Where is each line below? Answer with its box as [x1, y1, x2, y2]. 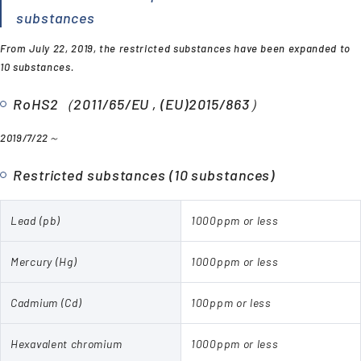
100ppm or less [191, 296, 272, 309]
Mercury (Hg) [10, 255, 77, 268]
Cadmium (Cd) [10, 296, 82, 309]
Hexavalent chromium [10, 337, 122, 351]
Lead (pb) [10, 214, 60, 227]
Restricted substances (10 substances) [13, 166, 276, 184]
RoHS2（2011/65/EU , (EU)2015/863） [13, 95, 265, 113]
